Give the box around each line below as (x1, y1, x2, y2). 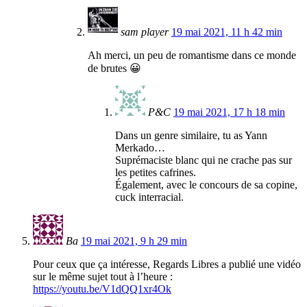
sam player (121, 26, 169, 38)
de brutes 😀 (88, 62, 141, 75)
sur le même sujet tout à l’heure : (33, 271, 173, 283)
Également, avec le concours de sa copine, (115, 179, 297, 191)
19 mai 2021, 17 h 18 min (173, 106, 285, 119)
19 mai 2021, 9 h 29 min (81, 235, 187, 247)
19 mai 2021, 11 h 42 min (171, 26, 282, 38)
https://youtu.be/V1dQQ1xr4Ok (33, 283, 171, 295)
